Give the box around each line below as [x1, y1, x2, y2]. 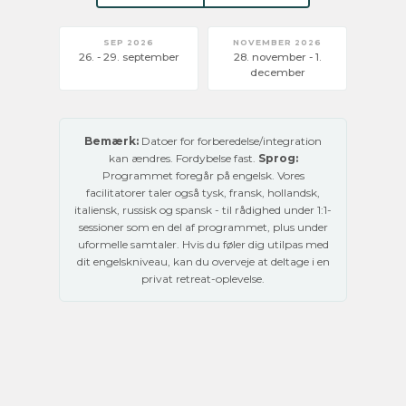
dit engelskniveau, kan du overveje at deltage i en [76, 254, 330, 268]
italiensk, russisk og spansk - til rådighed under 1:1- [74, 202, 332, 217]
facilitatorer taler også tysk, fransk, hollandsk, [86, 185, 320, 199]
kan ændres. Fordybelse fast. [108, 150, 258, 165]
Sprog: [257, 150, 298, 165]
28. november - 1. [233, 50, 322, 63]
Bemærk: [84, 133, 139, 148]
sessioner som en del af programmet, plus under [78, 219, 328, 234]
